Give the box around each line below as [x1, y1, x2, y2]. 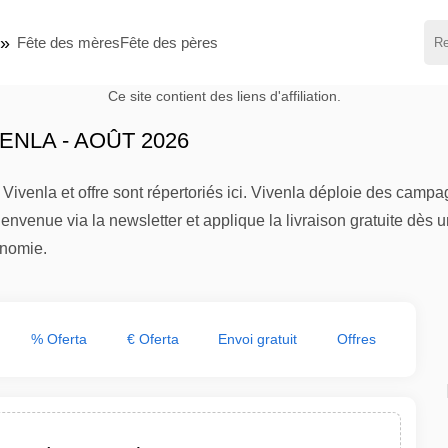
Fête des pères [120, 33, 218, 51]
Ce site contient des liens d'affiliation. [107, 89, 341, 104]
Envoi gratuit [218, 331, 298, 347]
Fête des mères [17, 33, 120, 51]
